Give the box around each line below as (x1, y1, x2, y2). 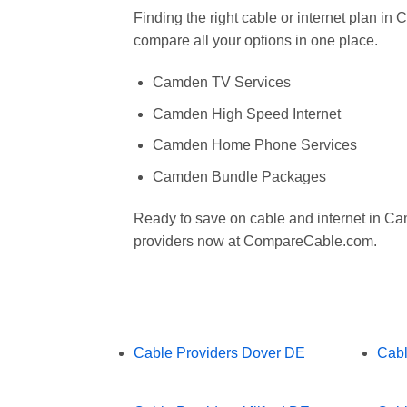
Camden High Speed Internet (152, 105, 341, 122)
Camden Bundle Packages (152, 168, 326, 184)
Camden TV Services (152, 74, 291, 91)
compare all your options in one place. (134, 33, 378, 49)
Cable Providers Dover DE (134, 344, 305, 361)
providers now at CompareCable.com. (134, 233, 377, 249)
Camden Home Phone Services (152, 137, 357, 154)
